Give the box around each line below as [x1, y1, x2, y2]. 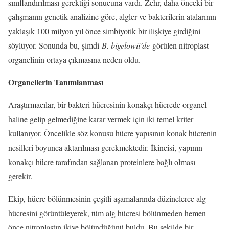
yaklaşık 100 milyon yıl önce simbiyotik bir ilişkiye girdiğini [8, 26, 200, 37]
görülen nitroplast [150, 40, 209, 51]
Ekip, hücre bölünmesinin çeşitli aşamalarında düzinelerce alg [8, 193, 206, 204]
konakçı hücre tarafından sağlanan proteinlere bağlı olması [8, 156, 195, 168]
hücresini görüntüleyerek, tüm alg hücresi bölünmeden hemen [8, 208, 206, 219]
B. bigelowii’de [102, 40, 150, 51]
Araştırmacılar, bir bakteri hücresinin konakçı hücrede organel [8, 99, 207, 110]
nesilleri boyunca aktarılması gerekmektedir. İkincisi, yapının [8, 142, 202, 153]
